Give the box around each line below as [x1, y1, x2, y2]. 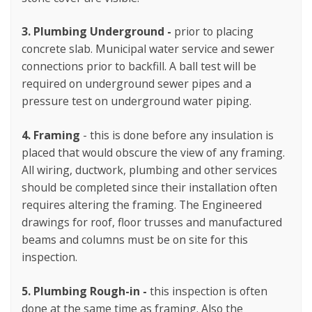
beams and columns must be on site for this [22, 232, 248, 247]
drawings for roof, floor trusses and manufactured [22, 214, 282, 230]
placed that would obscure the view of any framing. [22, 145, 285, 160]
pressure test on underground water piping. [22, 93, 251, 109]
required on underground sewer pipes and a [22, 76, 251, 92]
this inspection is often [150, 283, 267, 299]
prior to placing [174, 24, 253, 40]
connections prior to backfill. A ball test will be [22, 58, 256, 75]
